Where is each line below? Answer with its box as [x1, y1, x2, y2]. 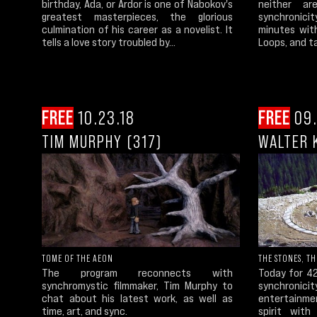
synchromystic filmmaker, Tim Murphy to [42, 279, 233, 292]
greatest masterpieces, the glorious [42, 10, 233, 23]
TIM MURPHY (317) [42, 131, 162, 151]
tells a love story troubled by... [42, 35, 175, 49]
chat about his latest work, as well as [42, 292, 233, 305]
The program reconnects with [42, 266, 233, 279]
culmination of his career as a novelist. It [42, 23, 233, 36]
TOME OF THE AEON [42, 253, 113, 265]
